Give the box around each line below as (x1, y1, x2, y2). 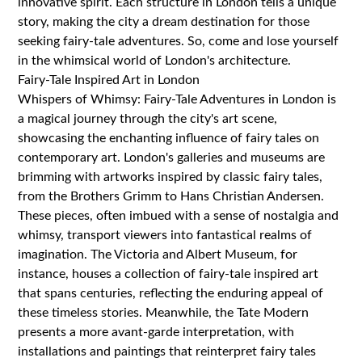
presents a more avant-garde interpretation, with (18, 325, 295, 339)
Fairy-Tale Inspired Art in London (18, 73, 200, 86)
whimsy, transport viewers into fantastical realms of (18, 228, 313, 242)
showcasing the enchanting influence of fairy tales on (18, 131, 320, 145)
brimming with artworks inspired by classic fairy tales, (18, 170, 323, 183)
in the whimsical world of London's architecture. (18, 53, 292, 67)
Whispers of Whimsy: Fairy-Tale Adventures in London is (18, 92, 337, 106)
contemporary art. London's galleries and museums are (18, 150, 326, 164)
